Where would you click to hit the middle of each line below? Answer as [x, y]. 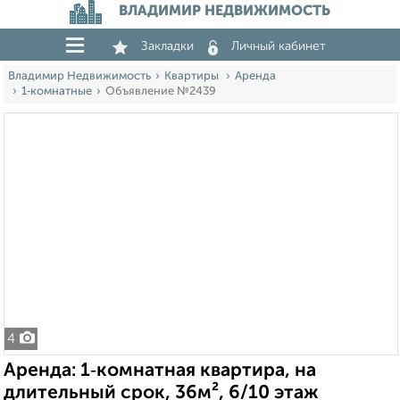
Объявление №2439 [161, 92]
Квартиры [193, 76]
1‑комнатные [57, 92]
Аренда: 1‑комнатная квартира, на [160, 371]
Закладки [167, 46]
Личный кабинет [279, 46]
